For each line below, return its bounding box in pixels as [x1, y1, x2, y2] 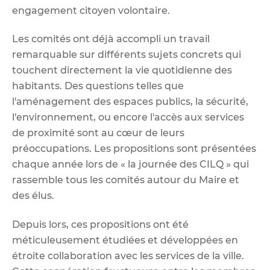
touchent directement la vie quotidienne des [12, 64, 232, 77]
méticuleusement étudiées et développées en [12, 234, 238, 246]
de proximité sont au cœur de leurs [12, 127, 184, 139]
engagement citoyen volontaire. [12, 4, 170, 16]
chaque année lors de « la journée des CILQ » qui [12, 159, 249, 171]
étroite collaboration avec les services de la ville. [12, 250, 244, 262]
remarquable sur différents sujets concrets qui [12, 49, 241, 61]
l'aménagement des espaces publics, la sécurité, [12, 96, 248, 108]
